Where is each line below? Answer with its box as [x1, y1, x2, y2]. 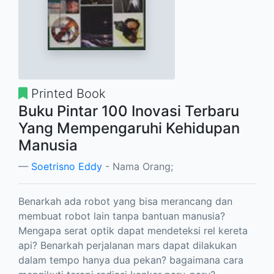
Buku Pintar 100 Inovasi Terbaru [18, 102, 239, 120]
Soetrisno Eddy [31, 160, 102, 172]
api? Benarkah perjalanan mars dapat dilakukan [18, 239, 237, 251]
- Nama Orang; [102, 160, 173, 172]
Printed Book [28, 86, 106, 101]
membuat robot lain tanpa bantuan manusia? [18, 209, 225, 222]
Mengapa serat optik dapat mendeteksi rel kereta [18, 224, 248, 237]
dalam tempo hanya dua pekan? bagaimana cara [18, 253, 243, 266]
